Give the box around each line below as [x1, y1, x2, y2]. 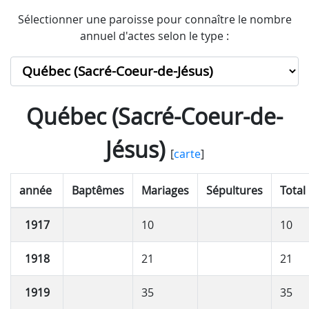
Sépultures [206, 182, 263, 198]
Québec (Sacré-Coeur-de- [26, 101, 283, 131]
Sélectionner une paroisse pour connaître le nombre [17, 12, 292, 27]
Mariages [141, 182, 189, 198]
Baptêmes [72, 182, 124, 198]
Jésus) [105, 134, 165, 164]
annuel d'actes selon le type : [80, 28, 229, 43]
